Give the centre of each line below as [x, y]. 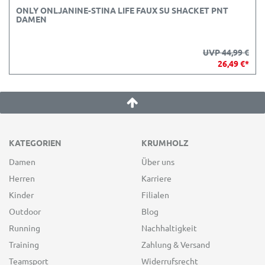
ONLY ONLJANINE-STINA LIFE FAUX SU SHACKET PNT [122, 10]
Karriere [156, 178]
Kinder [21, 194]
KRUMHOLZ [165, 142]
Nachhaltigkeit [169, 227]
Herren [22, 178]
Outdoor [25, 211]
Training [24, 244]
